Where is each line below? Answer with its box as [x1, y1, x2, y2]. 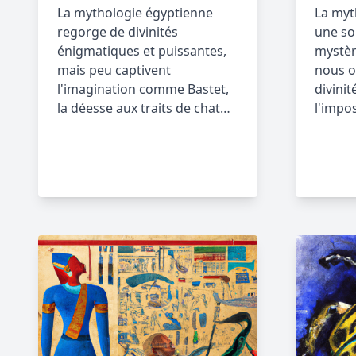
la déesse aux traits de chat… [57, 99, 230, 117]
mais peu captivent [57, 61, 171, 79]
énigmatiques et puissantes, [57, 42, 226, 60]
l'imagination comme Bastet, [57, 80, 229, 98]
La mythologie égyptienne [57, 4, 213, 21]
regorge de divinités [57, 23, 178, 41]
